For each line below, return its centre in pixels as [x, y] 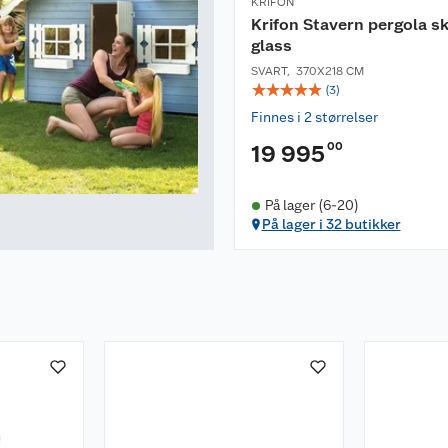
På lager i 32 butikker [331, 224]
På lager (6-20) [311, 205]
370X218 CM [330, 71]
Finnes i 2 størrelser [314, 117]
